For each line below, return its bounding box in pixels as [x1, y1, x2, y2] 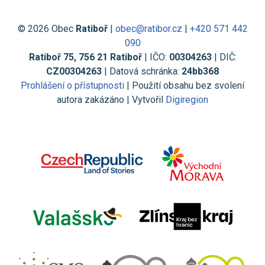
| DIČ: [211, 51, 237, 63]
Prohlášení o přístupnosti [21, 79, 124, 91]
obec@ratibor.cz [115, 22, 182, 34]
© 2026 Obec [17, 22, 76, 34]
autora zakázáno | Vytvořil [57, 93, 166, 105]
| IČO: [141, 51, 169, 63]
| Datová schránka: [102, 65, 182, 77]
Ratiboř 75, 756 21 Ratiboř [28, 51, 142, 63]
